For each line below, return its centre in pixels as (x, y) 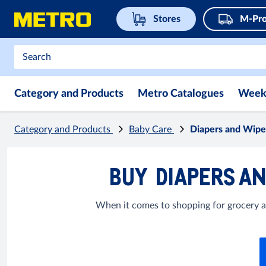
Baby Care (151, 129)
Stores (167, 19)
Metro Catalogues (181, 94)
